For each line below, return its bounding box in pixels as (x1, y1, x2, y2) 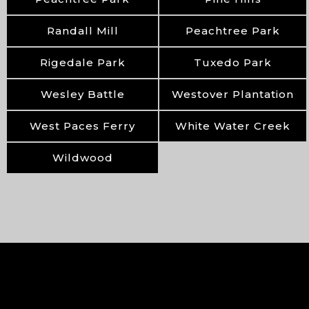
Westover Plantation (172, 88, 294, 101)
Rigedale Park (39, 56, 126, 69)
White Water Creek (175, 119, 290, 132)
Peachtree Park (186, 24, 280, 37)
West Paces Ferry (30, 119, 135, 132)
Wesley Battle (40, 88, 125, 101)
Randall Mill (46, 24, 119, 37)
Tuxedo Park (194, 56, 272, 69)
